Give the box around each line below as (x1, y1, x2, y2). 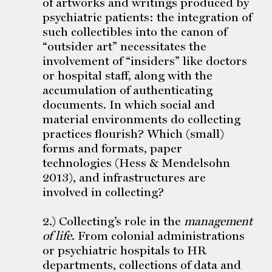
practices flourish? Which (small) (42, 126, 224, 141)
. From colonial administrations (72, 228, 245, 243)
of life (42, 228, 72, 243)
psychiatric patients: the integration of (42, 10, 252, 24)
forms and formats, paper (42, 141, 182, 155)
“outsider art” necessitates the (42, 39, 206, 53)
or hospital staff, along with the (42, 68, 212, 83)
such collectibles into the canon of (42, 24, 227, 39)
